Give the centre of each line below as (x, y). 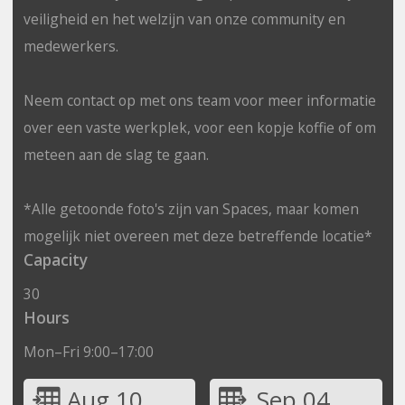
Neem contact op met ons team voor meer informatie (199, 100)
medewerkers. (71, 46)
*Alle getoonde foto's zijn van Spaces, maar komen (191, 208)
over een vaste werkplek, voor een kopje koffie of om (199, 127)
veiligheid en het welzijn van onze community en (184, 19)
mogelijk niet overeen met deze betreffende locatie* (198, 235)
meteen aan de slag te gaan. (116, 154)
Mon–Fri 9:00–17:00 (88, 351)
